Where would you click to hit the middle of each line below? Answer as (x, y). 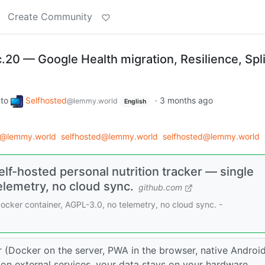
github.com (160, 187)
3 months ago (186, 100)
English (135, 101)
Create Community (50, 17)
